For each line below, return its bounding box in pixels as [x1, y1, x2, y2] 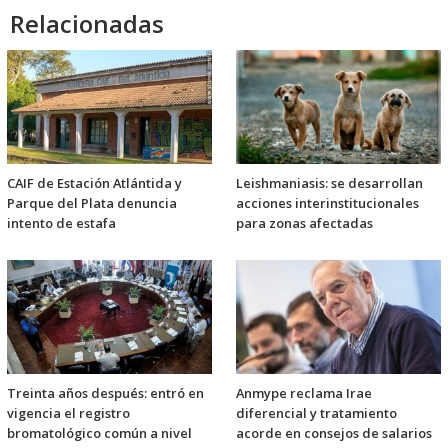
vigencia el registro [7, 404, 130, 423]
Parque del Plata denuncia [7, 194, 177, 213]
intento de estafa [7, 214, 116, 233]
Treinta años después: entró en [7, 384, 204, 403]
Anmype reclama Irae [236, 384, 372, 403]
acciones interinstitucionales [236, 194, 419, 213]
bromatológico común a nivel [7, 424, 192, 443]
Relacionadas [10, 7, 164, 41]
